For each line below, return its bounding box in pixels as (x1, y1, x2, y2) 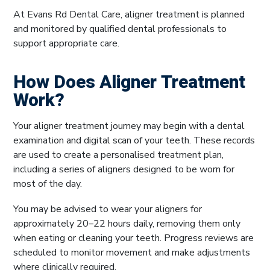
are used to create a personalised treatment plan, (13, 148, 224, 162)
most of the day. (13, 177, 82, 190)
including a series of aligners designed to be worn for (13, 162, 234, 176)
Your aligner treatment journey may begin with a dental (13, 119, 245, 133)
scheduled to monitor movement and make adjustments (13, 245, 250, 259)
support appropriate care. (13, 36, 119, 50)
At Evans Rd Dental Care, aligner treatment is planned (13, 7, 245, 21)
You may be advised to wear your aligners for (13, 202, 202, 216)
